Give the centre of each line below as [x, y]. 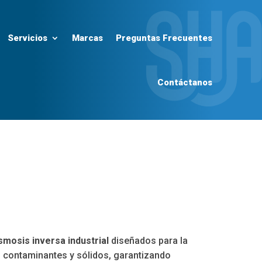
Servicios [27, 38]
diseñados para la [149, 241]
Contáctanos [185, 82]
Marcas [87, 38]
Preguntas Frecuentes [164, 38]
